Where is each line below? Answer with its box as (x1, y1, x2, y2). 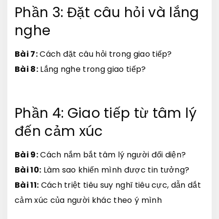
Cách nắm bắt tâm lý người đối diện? (38, 149, 186, 160)
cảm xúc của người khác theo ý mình (15, 194, 162, 206)
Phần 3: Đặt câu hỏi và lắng (15, 2, 199, 22)
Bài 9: (15, 149, 38, 160)
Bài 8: (15, 63, 38, 75)
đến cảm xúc (15, 121, 103, 141)
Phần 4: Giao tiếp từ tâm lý (15, 103, 197, 123)
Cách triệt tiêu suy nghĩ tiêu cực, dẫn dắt (39, 179, 201, 191)
